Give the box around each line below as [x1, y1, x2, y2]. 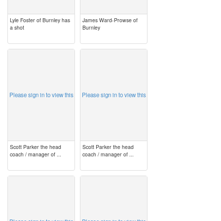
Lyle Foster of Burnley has [10, 16, 70, 24]
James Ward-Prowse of [82, 16, 138, 24]
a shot [10, 24, 24, 31]
